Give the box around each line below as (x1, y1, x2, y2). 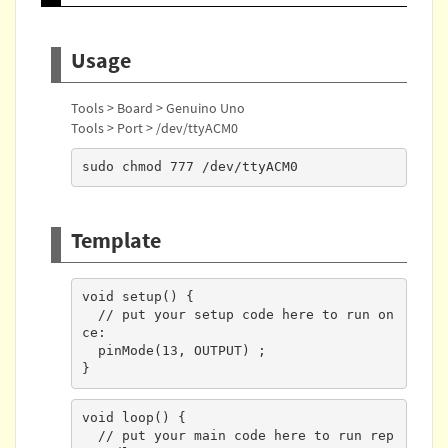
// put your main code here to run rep (81, 428, 98, 444)
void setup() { (81, 289, 194, 305)
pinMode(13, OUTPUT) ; (81, 343, 98, 359)
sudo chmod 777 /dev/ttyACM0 (81, 159, 298, 175)
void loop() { (81, 410, 186, 426)
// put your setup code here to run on (81, 307, 98, 323)
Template (71, 225, 161, 254)
